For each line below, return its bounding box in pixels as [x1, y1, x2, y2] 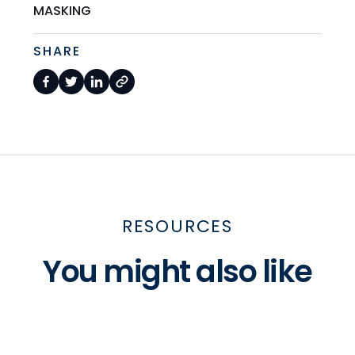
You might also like [43, 250, 312, 293]
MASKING [33, 2, 92, 21]
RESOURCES [121, 214, 234, 239]
